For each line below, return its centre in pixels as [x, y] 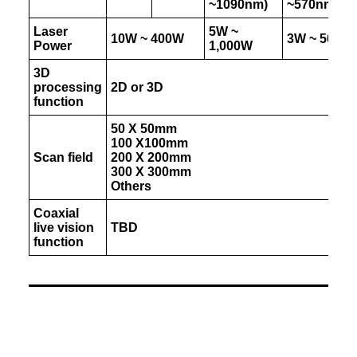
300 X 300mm [151, 172]
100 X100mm [149, 143]
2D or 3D [137, 87]
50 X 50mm [144, 129]
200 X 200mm [151, 157]
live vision [64, 228]
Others [131, 186]
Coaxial [56, 213]
